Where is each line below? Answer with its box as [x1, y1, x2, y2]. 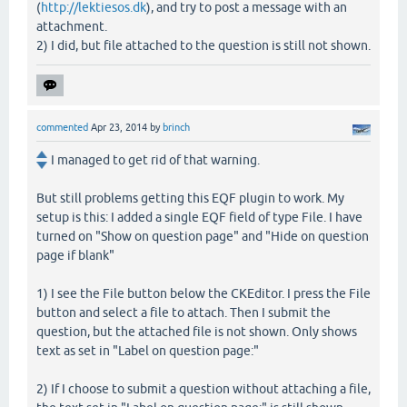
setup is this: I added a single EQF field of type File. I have [36, 209, 362, 224]
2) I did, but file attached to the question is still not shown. [36, 38, 371, 54]
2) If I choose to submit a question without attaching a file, [36, 381, 371, 396]
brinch [163, 122, 190, 134]
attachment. [36, 19, 107, 35]
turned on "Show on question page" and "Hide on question [36, 228, 369, 243]
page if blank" [36, 247, 114, 263]
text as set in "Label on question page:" [36, 342, 259, 358]
